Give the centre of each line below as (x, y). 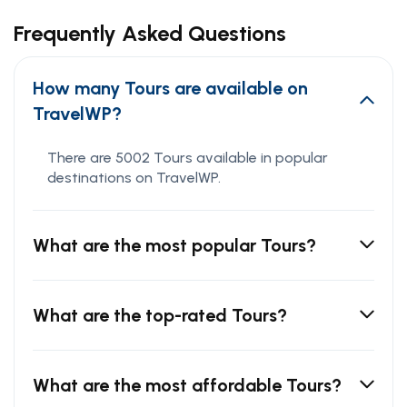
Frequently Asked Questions (150, 34)
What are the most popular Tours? (174, 246)
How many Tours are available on (170, 89)
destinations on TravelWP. (134, 178)
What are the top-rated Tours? (160, 316)
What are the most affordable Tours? (187, 386)
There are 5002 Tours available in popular (188, 158)
